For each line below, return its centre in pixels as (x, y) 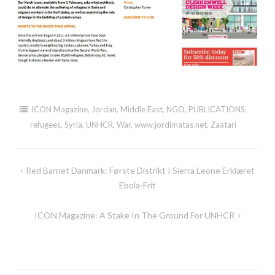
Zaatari (223, 125)
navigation (47, 188)
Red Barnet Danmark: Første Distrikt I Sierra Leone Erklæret (141, 171)
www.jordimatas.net (171, 125)
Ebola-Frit (137, 185)
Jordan (104, 110)
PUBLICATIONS (216, 110)
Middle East (141, 110)
